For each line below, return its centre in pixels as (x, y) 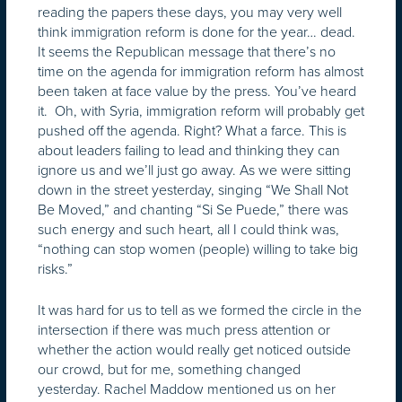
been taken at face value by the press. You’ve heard (197, 91)
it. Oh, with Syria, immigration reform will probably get (201, 110)
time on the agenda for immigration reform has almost (201, 71)
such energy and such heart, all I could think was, (188, 229)
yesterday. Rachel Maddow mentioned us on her (187, 389)
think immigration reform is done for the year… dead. (197, 31)
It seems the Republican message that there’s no (187, 51)
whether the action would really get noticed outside (194, 349)
